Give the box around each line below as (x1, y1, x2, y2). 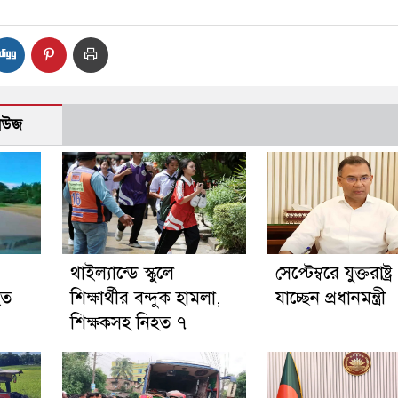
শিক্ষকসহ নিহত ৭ (69, 312, 187, 334)
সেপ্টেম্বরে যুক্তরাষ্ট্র (275, 262, 394, 284)
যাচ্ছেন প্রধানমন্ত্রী (275, 287, 386, 309)
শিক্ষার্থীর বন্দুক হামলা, (69, 287, 220, 309)
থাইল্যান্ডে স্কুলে (69, 262, 174, 284)
